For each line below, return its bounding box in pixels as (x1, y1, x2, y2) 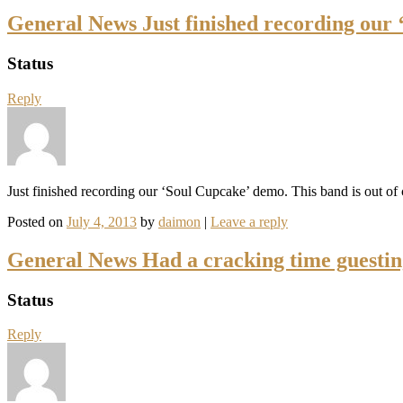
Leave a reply (210, 213, 288, 229)
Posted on (7, 213, 67, 229)
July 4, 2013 (67, 213, 137, 229)
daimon (158, 213, 201, 229)
